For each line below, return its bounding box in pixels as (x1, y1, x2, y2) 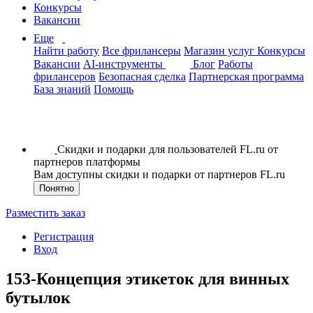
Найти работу (34, 45, 99, 57)
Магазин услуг (184, 45, 257, 57)
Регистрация (34, 231, 94, 242)
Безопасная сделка (99, 71, 186, 82)
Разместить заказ (6, 207, 85, 219)
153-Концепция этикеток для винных (6, 269, 289, 288)
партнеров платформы (34, 156, 140, 168)
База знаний (34, 83, 91, 95)
